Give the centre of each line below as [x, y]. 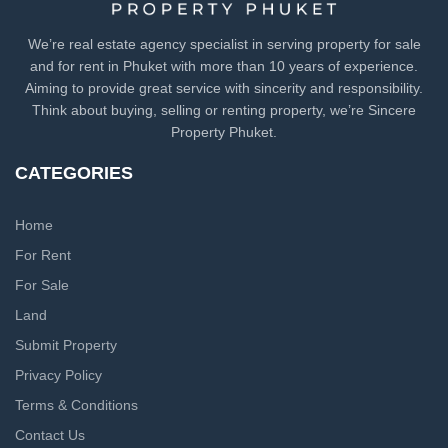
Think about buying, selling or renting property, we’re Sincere [224, 110]
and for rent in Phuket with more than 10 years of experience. [224, 66]
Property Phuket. [224, 132]
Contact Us [50, 435]
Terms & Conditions [76, 405]
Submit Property [66, 345]
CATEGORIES [74, 173]
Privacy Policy [58, 375]
